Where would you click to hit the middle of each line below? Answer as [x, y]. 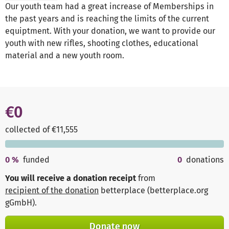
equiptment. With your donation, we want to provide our [110, 31]
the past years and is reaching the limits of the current [107, 19]
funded [37, 160]
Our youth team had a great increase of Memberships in [109, 7]
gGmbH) [20, 203]
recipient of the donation [52, 191]
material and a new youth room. [65, 56]
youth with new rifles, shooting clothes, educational [102, 43]
